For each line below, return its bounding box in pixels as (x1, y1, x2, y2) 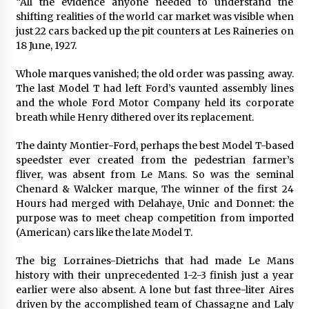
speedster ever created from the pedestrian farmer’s (15, 153, 294, 166)
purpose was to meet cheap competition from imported (15, 211, 294, 224)
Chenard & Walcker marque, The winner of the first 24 (15, 182, 294, 195)
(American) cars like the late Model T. (15, 226, 192, 239)
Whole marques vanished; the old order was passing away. (15, 67, 294, 80)
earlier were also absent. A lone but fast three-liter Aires (15, 283, 294, 296)
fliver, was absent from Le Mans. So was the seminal (15, 168, 294, 181)
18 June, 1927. (15, 39, 77, 52)
